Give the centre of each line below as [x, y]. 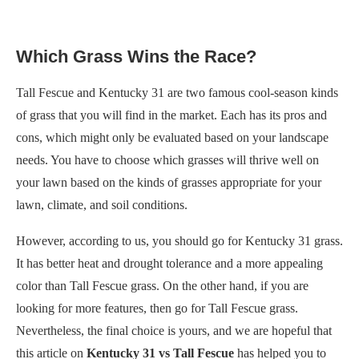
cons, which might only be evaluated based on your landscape [172, 137]
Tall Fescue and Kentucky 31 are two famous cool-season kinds [177, 92]
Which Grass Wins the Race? [136, 56]
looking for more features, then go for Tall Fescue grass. [157, 308]
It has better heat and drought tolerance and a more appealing [169, 263]
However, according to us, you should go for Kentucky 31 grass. [179, 240]
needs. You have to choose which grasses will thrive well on [167, 159]
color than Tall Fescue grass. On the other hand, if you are [162, 285]
